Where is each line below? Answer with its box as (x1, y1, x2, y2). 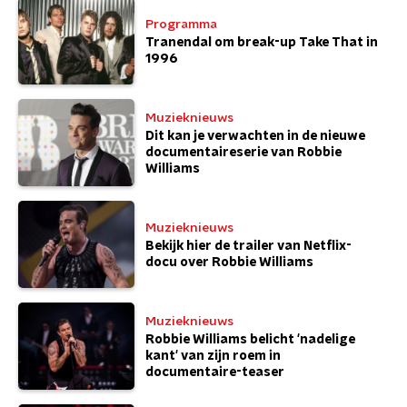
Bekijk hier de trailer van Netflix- (145, 239, 352, 253)
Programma (145, 17, 217, 31)
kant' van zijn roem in (145, 349, 281, 362)
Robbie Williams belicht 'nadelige (145, 333, 355, 346)
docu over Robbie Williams (145, 255, 313, 269)
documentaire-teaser (145, 365, 284, 379)
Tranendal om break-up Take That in (145, 35, 378, 49)
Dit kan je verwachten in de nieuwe (145, 129, 365, 143)
